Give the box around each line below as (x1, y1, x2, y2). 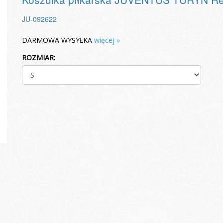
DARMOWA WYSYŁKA (22, 35, 94, 45)
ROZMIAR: (22, 53, 55, 62)
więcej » (94, 35, 120, 45)
